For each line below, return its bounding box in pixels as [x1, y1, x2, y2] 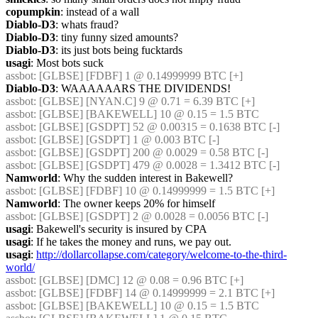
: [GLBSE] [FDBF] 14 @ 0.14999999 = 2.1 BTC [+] [33, 287, 275, 299]
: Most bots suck [31, 57, 104, 69]
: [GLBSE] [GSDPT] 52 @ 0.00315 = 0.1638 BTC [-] [33, 121, 280, 133]
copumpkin [6, 6, 60, 18]
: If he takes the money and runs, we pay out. [31, 236, 231, 248]
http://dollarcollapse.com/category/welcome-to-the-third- [36, 248, 287, 261]
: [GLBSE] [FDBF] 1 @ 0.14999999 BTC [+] [33, 70, 243, 82]
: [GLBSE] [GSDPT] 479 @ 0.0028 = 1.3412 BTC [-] [33, 159, 280, 171]
